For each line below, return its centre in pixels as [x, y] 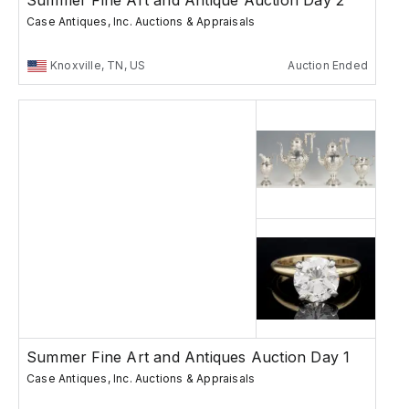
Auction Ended [328, 66]
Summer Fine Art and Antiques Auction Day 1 [189, 357]
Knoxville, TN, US [98, 66]
